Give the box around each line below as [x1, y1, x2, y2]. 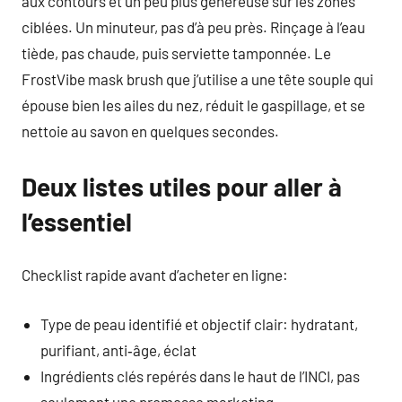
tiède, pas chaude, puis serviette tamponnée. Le [22, 43, 331, 62]
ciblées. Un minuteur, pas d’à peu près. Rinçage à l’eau [22, 17, 365, 36]
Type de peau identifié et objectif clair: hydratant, [40, 314, 359, 333]
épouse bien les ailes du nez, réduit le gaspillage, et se [22, 95, 365, 114]
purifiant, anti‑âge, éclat [40, 340, 197, 359]
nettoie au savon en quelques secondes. [22, 121, 279, 140]
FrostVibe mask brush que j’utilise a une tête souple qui [22, 69, 373, 88]
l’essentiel [22, 205, 132, 237]
